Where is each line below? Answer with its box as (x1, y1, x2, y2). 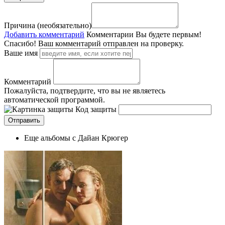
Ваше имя (4, 48, 38, 57)
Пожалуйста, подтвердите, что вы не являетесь (4, 86, 165, 95)
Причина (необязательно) (4, 21, 91, 30)
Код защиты (75, 104, 117, 114)
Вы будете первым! (136, 30, 201, 39)
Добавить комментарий (4, 30, 84, 39)
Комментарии (86, 30, 134, 39)
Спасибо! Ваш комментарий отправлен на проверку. (4, 39, 184, 48)
